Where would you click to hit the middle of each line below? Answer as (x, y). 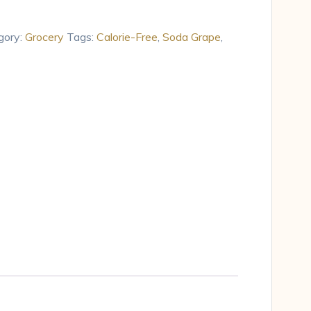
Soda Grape (191, 36)
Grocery (44, 36)
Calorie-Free (127, 36)
